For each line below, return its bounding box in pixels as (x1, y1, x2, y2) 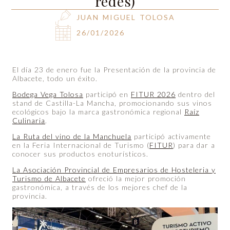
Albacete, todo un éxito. (12, 73, 98, 83)
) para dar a (173, 140, 215, 149)
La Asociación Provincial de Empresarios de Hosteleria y (12, 165, 216, 174)
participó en (83, 89, 131, 99)
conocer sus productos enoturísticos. (12, 149, 148, 158)
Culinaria (12, 116, 45, 125)
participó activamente (131, 131, 211, 141)
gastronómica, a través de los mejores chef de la (12, 182, 187, 191)
